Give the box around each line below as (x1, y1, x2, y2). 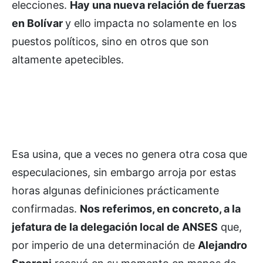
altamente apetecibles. (12, 53, 124, 66)
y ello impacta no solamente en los (65, 16, 237, 29)
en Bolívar (12, 16, 65, 29)
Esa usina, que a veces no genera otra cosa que (12, 147, 247, 160)
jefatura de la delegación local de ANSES (12, 220, 218, 233)
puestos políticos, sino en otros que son (12, 35, 209, 48)
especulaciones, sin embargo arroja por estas (12, 166, 236, 178)
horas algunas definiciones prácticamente (12, 184, 219, 197)
